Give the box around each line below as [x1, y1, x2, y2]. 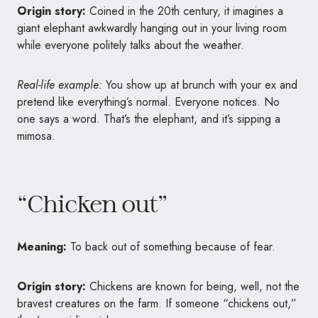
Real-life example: [17, 77, 102, 94]
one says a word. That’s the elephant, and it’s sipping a [17, 111, 280, 128]
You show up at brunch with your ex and [102, 77, 297, 94]
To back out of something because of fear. [67, 238, 275, 256]
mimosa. [17, 128, 55, 145]
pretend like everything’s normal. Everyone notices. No [17, 94, 280, 111]
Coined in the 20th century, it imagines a [86, 3, 283, 20]
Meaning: [17, 238, 67, 256]
